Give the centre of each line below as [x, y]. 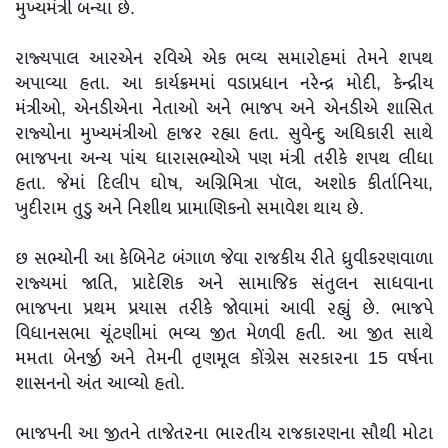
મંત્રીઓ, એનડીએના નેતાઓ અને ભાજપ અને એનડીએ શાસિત [224, 109]
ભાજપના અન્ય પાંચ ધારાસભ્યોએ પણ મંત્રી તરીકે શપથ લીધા [224, 159]
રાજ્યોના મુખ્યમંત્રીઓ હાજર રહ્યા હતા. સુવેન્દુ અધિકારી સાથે [224, 134]
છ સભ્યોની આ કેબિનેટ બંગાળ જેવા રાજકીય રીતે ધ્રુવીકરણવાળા [224, 259]
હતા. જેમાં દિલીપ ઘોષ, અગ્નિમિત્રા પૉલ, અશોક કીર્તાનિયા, [224, 184]
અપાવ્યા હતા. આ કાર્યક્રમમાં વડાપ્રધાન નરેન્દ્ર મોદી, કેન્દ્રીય [224, 84]
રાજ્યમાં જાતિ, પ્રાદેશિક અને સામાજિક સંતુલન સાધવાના [224, 284]
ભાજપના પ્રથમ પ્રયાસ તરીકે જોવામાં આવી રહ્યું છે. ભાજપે [224, 309]
